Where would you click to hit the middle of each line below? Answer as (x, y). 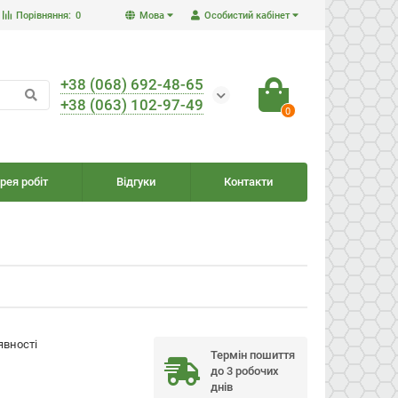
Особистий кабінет (247, 16)
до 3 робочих (244, 371)
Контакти (249, 182)
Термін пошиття (252, 355)
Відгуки (135, 182)
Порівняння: (44, 15)
